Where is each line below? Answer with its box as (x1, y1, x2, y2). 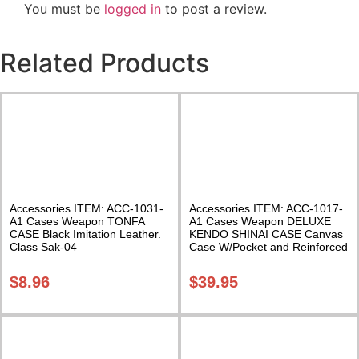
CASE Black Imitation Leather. (10, 227, 161, 240)
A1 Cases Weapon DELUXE (189, 214, 331, 228)
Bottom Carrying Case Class (189, 252, 333, 266)
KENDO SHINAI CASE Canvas (189, 227, 343, 240)
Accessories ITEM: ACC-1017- (189, 201, 343, 215)
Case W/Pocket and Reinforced (189, 240, 348, 253)
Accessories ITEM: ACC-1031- (10, 201, 163, 215)
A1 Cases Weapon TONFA (10, 214, 144, 228)
